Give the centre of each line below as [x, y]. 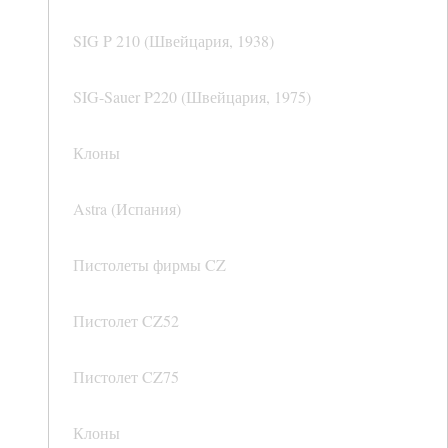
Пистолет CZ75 [126, 377]
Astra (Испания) [127, 209]
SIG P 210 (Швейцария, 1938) [173, 41]
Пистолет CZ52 [126, 321]
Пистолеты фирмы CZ [149, 265]
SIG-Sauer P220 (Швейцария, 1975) [192, 97]
